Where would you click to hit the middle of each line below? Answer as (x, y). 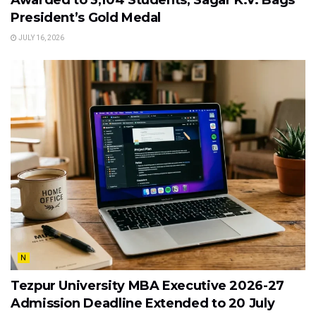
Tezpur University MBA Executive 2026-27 (147, 286)
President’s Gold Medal (86, 17)
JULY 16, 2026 (41, 37)
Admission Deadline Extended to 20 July (143, 304)
